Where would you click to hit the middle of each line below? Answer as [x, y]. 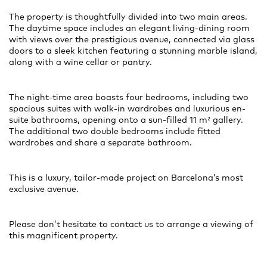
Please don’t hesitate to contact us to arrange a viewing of [131, 224]
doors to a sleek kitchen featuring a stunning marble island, [133, 51]
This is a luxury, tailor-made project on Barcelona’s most [126, 178]
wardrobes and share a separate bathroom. [100, 143]
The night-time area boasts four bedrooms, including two [129, 97]
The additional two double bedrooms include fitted [115, 131]
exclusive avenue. [44, 189]
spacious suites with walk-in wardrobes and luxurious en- [127, 109]
